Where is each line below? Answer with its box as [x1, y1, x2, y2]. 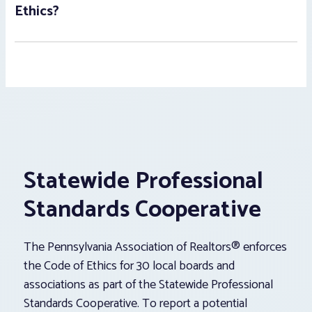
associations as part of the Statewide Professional [24, 274, 273, 296]
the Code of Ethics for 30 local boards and [24, 256, 235, 277]
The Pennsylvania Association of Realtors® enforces [24, 237, 287, 258]
